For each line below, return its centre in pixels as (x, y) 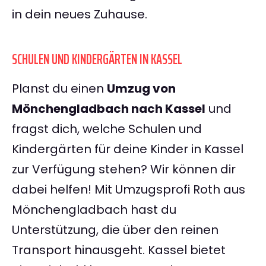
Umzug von (141, 89)
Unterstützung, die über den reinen (115, 230)
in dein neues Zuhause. (80, 15)
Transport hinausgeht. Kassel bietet (119, 250)
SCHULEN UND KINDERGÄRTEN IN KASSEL (97, 60)
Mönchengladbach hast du (94, 210)
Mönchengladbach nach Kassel (109, 109)
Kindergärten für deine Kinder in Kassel (128, 149)
